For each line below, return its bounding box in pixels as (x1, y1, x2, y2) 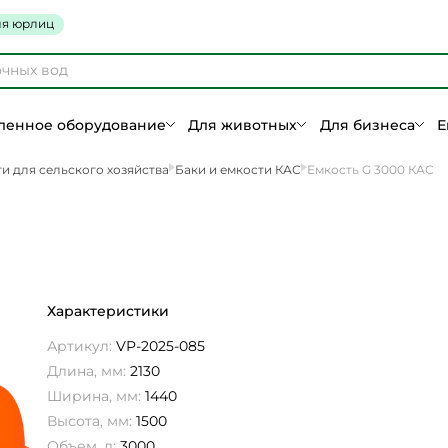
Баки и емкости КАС (175, 162, 301, 177)
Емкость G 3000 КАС (307, 162, 434, 177)
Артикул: (47, 337, 116, 355)
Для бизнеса (319, 116, 415, 134)
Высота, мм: (47, 412, 136, 430)
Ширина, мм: (47, 387, 145, 405)
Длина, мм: (47, 362, 130, 380)
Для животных (188, 116, 298, 134)
